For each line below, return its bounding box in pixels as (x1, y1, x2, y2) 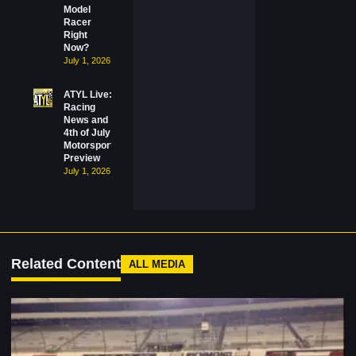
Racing (64, 102, 96, 113)
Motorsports (64, 140, 120, 151)
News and (64, 114, 109, 126)
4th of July (64, 127, 111, 138)
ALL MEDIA (129, 258, 185, 270)
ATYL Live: (64, 89, 113, 100)
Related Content (11, 256, 121, 272)
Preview (64, 153, 101, 164)
